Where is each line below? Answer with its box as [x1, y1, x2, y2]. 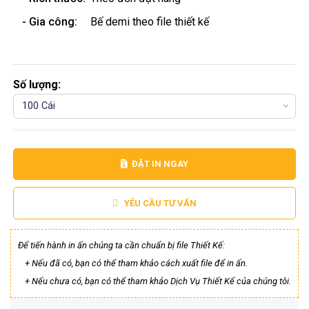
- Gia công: [22, 15, 78, 28]
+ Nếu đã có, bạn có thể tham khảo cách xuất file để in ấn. [25, 257, 248, 268]
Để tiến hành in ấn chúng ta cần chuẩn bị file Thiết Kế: [18, 239, 225, 250]
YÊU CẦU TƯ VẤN [123, 197, 197, 208]
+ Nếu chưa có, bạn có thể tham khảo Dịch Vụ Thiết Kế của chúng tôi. [25, 275, 291, 286]
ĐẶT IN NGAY [132, 159, 189, 170]
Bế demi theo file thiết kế [90, 15, 209, 28]
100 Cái [22, 100, 55, 112]
